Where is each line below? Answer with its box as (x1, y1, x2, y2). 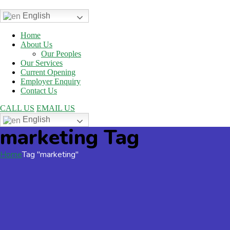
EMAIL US (36, 104, 75, 113)
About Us (21, 40, 52, 49)
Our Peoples (41, 49, 81, 59)
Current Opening (21, 68, 75, 77)
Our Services (21, 59, 63, 68)
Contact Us (21, 86, 57, 95)
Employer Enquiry (21, 77, 81, 86)
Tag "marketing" (22, 148, 79, 160)
